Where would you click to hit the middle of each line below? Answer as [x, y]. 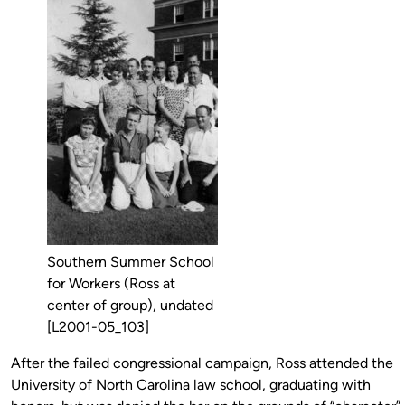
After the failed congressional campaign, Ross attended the [202, 363]
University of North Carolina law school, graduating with [191, 384]
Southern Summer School [131, 261]
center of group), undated [130, 305]
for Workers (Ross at [111, 283]
